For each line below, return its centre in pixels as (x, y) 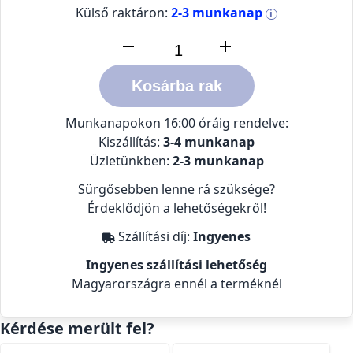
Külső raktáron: (124, 13)
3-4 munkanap (209, 142)
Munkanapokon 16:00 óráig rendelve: (176, 123)
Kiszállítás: (131, 142)
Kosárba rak (176, 86)
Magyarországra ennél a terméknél (176, 284)
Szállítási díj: (154, 236)
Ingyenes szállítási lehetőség (176, 265)
